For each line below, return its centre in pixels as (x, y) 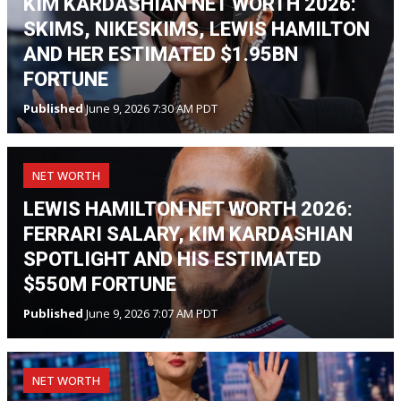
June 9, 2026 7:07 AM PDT (150, 313)
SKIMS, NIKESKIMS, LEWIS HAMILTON (196, 29)
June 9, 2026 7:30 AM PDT (150, 108)
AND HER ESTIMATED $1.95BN (161, 54)
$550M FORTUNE (100, 284)
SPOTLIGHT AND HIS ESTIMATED (172, 259)
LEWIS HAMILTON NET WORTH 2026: (188, 209)
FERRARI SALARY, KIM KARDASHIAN (188, 234)
